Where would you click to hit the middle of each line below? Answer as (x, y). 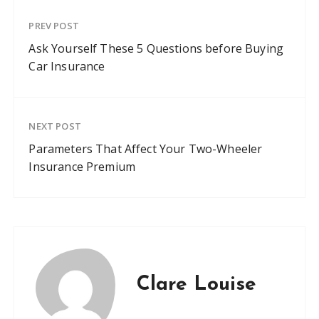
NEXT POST (55, 126)
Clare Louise (197, 285)
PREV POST (54, 26)
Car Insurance (67, 67)
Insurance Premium (82, 167)
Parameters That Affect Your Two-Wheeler (146, 149)
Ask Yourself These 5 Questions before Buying (156, 49)
